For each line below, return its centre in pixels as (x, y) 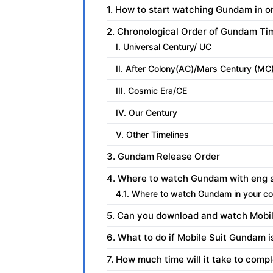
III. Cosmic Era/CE (151, 91)
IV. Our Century (147, 113)
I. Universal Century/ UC (164, 47)
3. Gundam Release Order (163, 157)
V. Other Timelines (152, 135)
